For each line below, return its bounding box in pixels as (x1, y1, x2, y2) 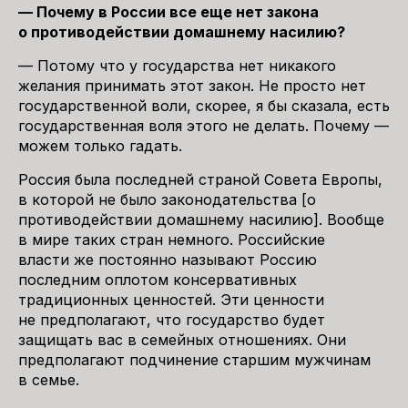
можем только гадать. (18, 137, 187, 155)
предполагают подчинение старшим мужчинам (18, 351, 371, 369)
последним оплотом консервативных (18, 270, 297, 289)
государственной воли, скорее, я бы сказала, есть (18, 97, 390, 115)
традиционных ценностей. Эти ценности (18, 291, 324, 309)
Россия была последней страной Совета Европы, (18, 170, 382, 189)
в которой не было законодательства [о (18, 190, 316, 209)
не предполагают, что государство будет (18, 311, 325, 329)
